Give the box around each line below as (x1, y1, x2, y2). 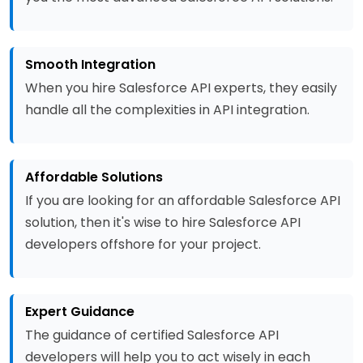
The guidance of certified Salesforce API (25, 326, 279, 344)
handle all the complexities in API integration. (25, 100, 310, 119)
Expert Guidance (25, 302, 135, 321)
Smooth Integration (25, 55, 156, 74)
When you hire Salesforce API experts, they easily (25, 79, 337, 97)
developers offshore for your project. (25, 235, 261, 254)
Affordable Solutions (25, 168, 163, 186)
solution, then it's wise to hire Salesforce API (25, 213, 301, 232)
